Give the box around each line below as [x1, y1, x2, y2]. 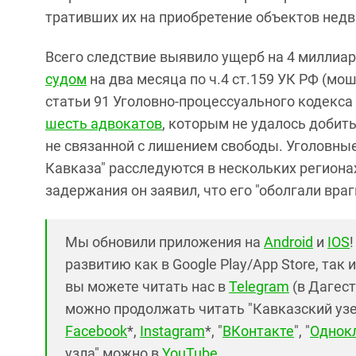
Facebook [65, 323, 127, 340]
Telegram [229, 278, 289, 296]
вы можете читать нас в [65, 278, 229, 296]
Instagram [140, 323, 205, 340]
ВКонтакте [222, 323, 294, 340]
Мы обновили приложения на [65, 234, 264, 251]
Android [264, 234, 313, 251]
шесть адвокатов [45, 115, 162, 133]
